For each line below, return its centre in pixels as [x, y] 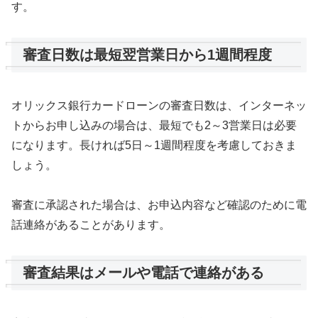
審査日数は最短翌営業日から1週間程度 [147, 55]
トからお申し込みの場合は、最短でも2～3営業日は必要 [154, 125]
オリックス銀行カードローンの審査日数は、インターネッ [159, 105]
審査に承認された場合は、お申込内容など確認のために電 [159, 205]
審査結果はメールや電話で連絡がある [143, 273]
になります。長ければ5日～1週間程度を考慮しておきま [154, 145]
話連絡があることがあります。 [91, 225]
